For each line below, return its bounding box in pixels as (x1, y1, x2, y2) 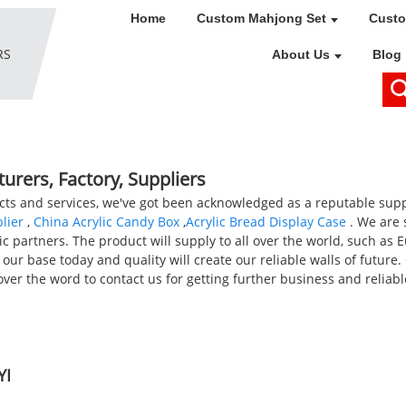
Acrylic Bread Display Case (185, 212, 346, 230)
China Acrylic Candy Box (33, 212, 179, 230)
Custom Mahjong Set (196, 11, 326, 25)
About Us (271, 47, 330, 62)
